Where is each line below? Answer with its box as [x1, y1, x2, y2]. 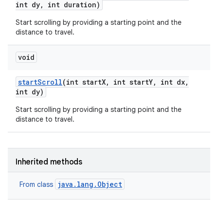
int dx [157, 77, 185, 87]
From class [19, 180, 55, 189]
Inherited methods [16, 157, 82, 167]
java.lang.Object [57, 180, 122, 189]
